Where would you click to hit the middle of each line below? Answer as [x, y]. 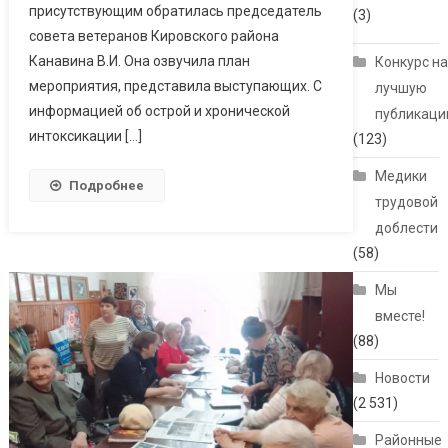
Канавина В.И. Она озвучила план [139, 60]
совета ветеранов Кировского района [153, 35]
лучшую [401, 88]
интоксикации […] [85, 135]
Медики [401, 176]
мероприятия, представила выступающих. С [175, 85]
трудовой [407, 202]
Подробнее [106, 185]
